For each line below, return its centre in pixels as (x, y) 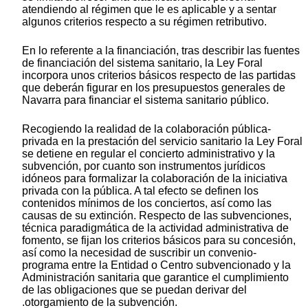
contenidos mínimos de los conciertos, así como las (147, 203)
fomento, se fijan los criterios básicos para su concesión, (159, 241)
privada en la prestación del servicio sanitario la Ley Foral (162, 142)
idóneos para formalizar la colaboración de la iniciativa (155, 179)
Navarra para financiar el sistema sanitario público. (145, 100)
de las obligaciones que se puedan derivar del (134, 290)
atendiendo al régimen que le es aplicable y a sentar (149, 10)
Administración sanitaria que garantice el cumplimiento (155, 278)
